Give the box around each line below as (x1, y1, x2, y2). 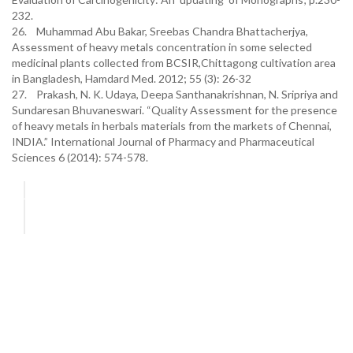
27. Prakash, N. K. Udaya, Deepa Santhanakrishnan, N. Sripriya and (12, 87, 338, 101)
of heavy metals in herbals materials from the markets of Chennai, (12, 119, 332, 132)
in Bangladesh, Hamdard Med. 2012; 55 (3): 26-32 (12, 72, 251, 85)
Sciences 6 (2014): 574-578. (12, 150, 148, 164)
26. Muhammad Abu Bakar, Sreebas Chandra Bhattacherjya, (12, 24, 308, 38)
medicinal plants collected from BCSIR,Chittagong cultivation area (12, 56, 336, 69)
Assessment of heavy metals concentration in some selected (12, 40, 312, 54)
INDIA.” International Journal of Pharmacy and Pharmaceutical (12, 135, 314, 148)
